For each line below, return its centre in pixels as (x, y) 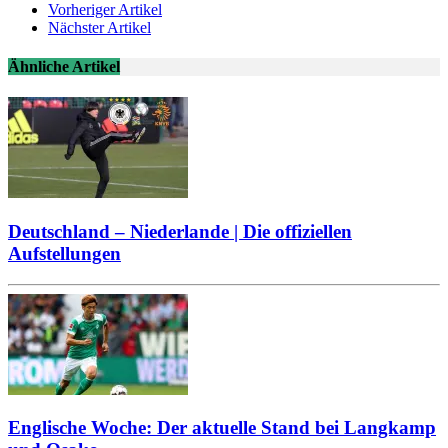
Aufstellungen (64, 253)
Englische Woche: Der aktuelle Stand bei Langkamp (222, 428)
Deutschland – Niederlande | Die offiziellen (180, 231)
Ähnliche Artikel (64, 66)
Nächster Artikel (99, 27)
